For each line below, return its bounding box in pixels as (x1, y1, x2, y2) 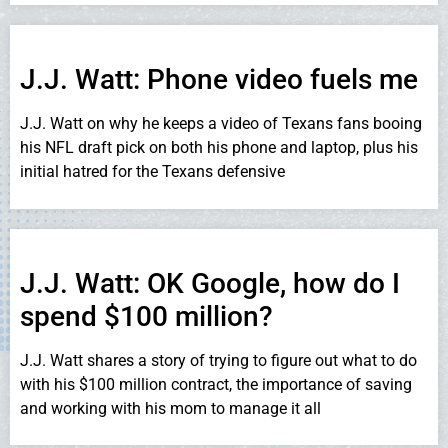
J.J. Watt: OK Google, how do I (20, 266, 400, 300)
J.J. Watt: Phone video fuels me (20, 63, 418, 97)
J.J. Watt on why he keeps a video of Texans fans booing (20, 114, 422, 134)
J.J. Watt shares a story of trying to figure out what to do (20, 350, 417, 370)
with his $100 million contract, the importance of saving (20, 374, 412, 394)
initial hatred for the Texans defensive (20, 162, 285, 182)
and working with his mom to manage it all (20, 398, 321, 418)
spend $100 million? (20, 299, 273, 333)
